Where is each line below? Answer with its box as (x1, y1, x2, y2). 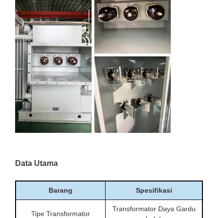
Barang (49, 186, 73, 195)
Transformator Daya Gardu (112, 205, 196, 213)
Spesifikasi (135, 186, 172, 195)
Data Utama (15, 159, 58, 168)
